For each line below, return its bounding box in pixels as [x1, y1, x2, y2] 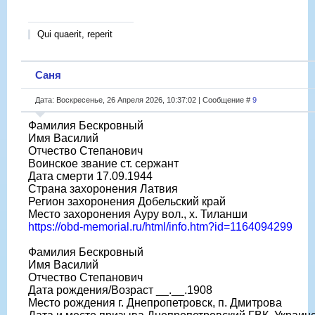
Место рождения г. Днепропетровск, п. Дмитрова [28, 296, 282, 309]
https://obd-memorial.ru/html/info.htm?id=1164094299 [28, 220, 292, 233]
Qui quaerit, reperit [37, 28, 112, 39]
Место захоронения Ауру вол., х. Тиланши [28, 207, 247, 220]
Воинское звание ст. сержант [28, 157, 179, 169]
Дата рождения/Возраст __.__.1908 [28, 283, 212, 296]
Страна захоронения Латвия [28, 182, 178, 195]
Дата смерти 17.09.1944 [28, 169, 153, 182]
